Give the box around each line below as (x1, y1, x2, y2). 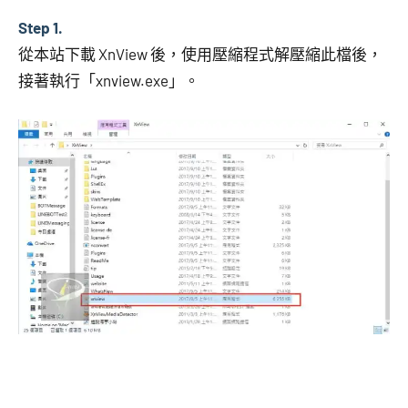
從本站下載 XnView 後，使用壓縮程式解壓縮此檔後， (18, 44, 382, 63)
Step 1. (18, 17, 63, 36)
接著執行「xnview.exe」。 (18, 70, 199, 89)
